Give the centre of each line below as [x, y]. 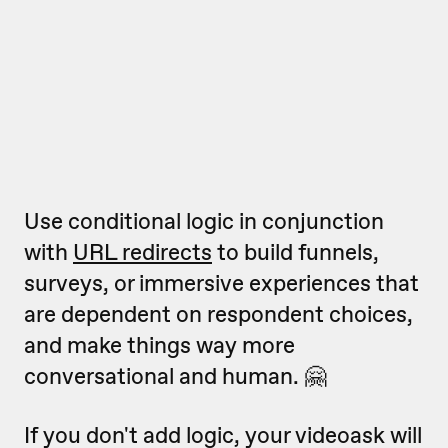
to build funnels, [295, 252]
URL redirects [142, 252]
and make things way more [159, 345]
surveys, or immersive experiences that [221, 283]
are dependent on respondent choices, [218, 314]
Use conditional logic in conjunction [204, 221]
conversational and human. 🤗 [175, 376]
